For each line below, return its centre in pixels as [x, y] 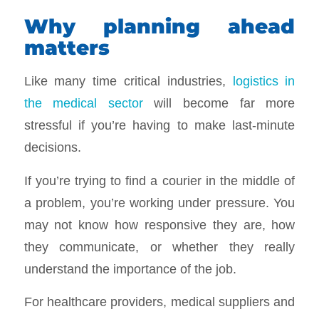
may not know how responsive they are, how [159, 224]
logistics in [264, 81]
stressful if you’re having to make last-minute [159, 125]
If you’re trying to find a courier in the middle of [159, 180]
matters [67, 48]
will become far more [219, 103]
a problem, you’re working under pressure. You [159, 202]
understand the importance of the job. [130, 268]
